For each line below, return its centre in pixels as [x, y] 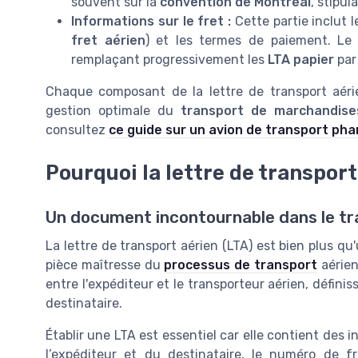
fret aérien [108, 41]
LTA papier [301, 60]
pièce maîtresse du [105, 265]
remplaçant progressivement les [169, 60]
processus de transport [241, 265]
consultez [77, 130]
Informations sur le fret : [151, 22]
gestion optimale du [113, 111]
